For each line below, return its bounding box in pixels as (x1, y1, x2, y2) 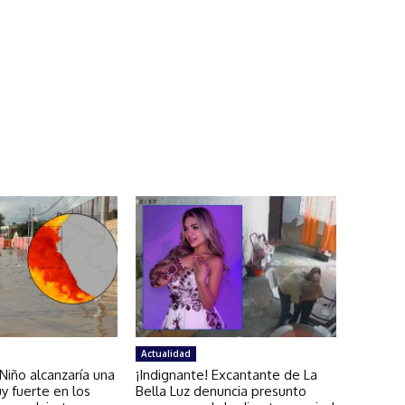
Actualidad (140, 346, 191, 360)
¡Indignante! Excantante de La (135, 365, 317, 383)
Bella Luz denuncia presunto (135, 381, 306, 400)
